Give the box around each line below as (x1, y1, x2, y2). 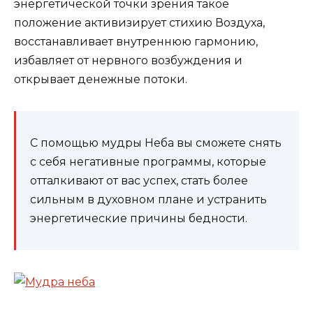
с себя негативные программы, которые (30, 155, 266, 169)
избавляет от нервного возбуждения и (14, 54, 242, 68)
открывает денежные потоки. (14, 73, 187, 87)
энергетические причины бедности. (30, 212, 247, 226)
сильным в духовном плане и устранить (30, 193, 267, 207)
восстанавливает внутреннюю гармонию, (14, 35, 258, 49)
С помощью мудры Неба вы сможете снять (30, 136, 282, 150)
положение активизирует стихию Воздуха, (14, 16, 265, 30)
